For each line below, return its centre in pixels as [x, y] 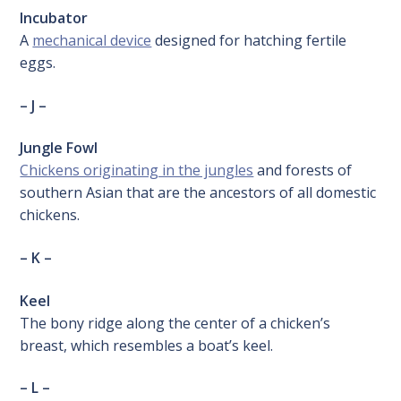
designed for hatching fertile [249, 40]
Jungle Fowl [59, 148]
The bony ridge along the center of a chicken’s [175, 323]
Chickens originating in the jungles [137, 171]
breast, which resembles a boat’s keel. [147, 345]
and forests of [303, 171]
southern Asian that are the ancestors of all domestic [198, 193]
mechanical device [92, 40]
